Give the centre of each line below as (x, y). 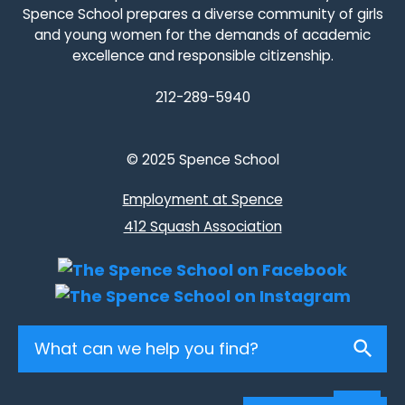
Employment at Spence (202, 199)
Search (47, 338)
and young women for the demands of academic (202, 34)
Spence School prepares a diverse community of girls (202, 14)
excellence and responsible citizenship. (202, 55)
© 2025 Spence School (202, 159)
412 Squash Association (202, 226)
